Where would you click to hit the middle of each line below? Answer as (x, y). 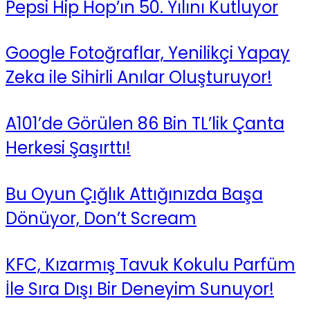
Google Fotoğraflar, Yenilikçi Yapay (148, 53)
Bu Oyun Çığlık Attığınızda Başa (134, 194)
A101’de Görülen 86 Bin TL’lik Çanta (145, 124)
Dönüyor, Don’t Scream (101, 219)
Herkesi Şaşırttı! (68, 148)
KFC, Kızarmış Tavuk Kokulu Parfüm (151, 265)
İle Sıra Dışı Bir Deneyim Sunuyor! (140, 289)
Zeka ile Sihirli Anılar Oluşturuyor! (139, 77)
